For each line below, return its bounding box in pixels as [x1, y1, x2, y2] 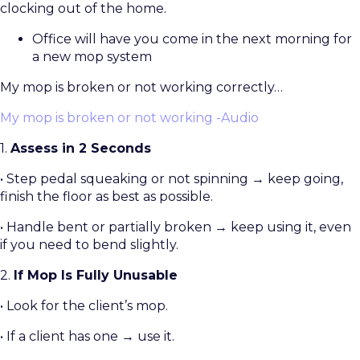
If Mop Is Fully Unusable [14, 268, 178, 284]
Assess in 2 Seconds [10, 141, 151, 157]
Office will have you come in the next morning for [32, 31, 352, 47]
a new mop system [32, 49, 152, 65]
